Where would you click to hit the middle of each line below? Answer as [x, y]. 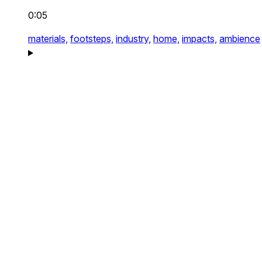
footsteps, [92, 39]
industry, [133, 39]
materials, [48, 39]
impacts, [199, 39]
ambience [240, 39]
